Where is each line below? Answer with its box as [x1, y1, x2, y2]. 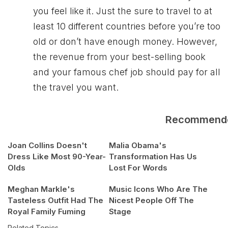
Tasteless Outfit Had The [8, 195, 103, 206]
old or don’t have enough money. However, [33, 36, 217, 47]
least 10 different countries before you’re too [33, 21, 220, 32]
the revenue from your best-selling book [33, 51, 206, 63]
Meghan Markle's [8, 184, 75, 194]
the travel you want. [33, 82, 119, 93]
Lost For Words [109, 163, 167, 173]
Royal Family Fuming [8, 207, 85, 217]
